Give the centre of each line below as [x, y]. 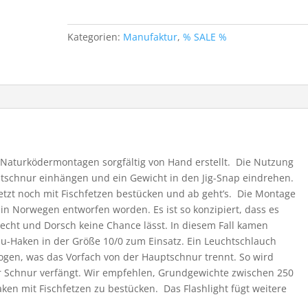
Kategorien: [96, 37]
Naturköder [93, 46]
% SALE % [205, 37]
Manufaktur [151, 37]
